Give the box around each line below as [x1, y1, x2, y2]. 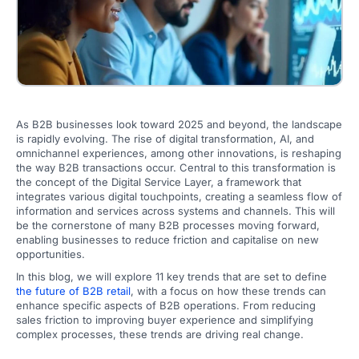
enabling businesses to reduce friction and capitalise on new [16, 233, 319, 246]
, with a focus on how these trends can [131, 284, 326, 297]
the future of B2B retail [16, 284, 131, 297]
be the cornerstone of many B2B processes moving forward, [16, 219, 320, 232]
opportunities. [16, 248, 85, 260]
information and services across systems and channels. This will [16, 204, 335, 217]
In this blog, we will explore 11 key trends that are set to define [16, 270, 327, 283]
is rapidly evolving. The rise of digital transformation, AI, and [16, 132, 314, 145]
